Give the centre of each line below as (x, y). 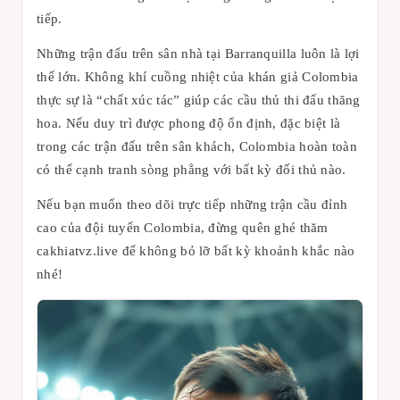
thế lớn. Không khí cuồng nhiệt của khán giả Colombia (198, 76)
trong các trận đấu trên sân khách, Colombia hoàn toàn (197, 146)
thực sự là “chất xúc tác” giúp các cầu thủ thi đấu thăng (199, 100)
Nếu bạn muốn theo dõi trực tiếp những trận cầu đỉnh (192, 204)
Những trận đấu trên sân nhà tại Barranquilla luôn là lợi (198, 53)
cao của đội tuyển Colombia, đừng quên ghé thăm (183, 227)
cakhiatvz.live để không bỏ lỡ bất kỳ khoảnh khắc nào (196, 250)
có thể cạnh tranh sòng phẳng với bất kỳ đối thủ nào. (192, 169)
